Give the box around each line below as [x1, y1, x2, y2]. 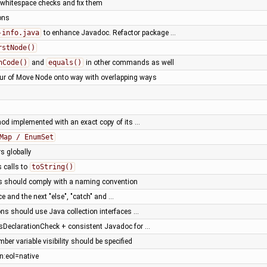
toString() [31, 162, 73, 171]
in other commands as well [83, 58, 174, 67]
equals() [48, 58, 82, 67]
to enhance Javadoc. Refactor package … [41, 28, 176, 37]
